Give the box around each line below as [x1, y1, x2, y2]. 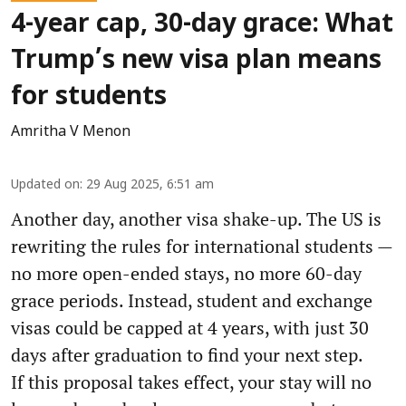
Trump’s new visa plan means [11, 45, 382, 77]
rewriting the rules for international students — [11, 233, 392, 258]
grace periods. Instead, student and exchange [11, 287, 372, 313]
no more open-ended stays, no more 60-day [11, 260, 362, 285]
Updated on [11, 177, 80, 193]
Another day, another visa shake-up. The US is [11, 206, 382, 231]
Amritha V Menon [11, 122, 130, 141]
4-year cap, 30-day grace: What [11, 9, 393, 41]
